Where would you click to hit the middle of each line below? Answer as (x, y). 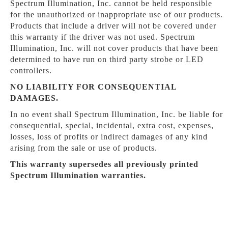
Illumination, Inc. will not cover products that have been (114, 48)
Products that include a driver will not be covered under (113, 26)
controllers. (31, 70)
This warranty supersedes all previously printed (104, 164)
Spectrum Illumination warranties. (78, 175)
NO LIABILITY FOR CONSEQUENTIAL (93, 87)
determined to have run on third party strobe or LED (107, 59)
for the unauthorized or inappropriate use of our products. (117, 15)
